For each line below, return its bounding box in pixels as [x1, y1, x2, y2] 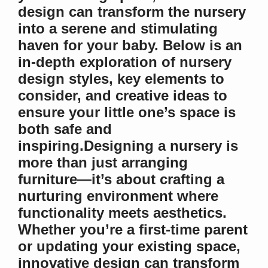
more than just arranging [18, 154, 188, 170]
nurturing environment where [18, 187, 218, 204]
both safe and [18, 120, 112, 137]
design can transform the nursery [18, 3, 246, 20]
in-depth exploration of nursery [18, 53, 232, 70]
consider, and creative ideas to [18, 87, 227, 103]
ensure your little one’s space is [18, 103, 236, 120]
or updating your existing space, [18, 237, 240, 254]
